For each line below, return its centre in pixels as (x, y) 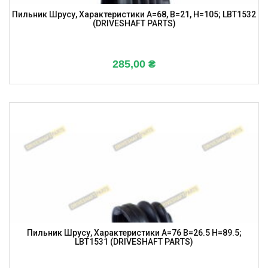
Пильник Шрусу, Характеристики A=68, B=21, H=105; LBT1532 (134, 15)
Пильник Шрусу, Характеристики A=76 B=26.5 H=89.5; (134, 233)
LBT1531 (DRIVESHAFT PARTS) (134, 242)
